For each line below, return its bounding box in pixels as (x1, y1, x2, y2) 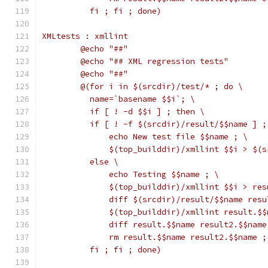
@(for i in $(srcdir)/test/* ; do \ (80, 81, 243, 92)
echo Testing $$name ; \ (80, 169, 219, 179)
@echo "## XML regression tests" (80, 56, 229, 66)
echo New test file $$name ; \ (80, 132, 248, 142)
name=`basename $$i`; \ (80, 94, 195, 104)
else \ (80, 157, 118, 167)
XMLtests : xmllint (42, 31, 128, 41)
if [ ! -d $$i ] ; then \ (80, 106, 205, 117)
